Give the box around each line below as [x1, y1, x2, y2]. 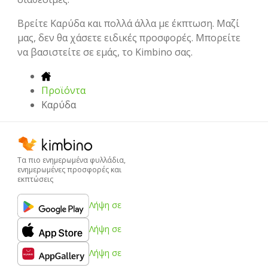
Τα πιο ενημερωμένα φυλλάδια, [17, 154, 126, 165]
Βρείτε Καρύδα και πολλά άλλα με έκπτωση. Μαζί [17, 16, 239, 30]
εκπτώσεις [17, 173, 53, 184]
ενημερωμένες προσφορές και [17, 164, 121, 175]
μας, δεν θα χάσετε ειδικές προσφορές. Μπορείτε [17, 31, 240, 44]
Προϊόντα [41, 83, 86, 97]
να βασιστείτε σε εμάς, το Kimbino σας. [17, 45, 193, 59]
